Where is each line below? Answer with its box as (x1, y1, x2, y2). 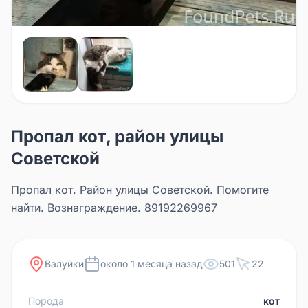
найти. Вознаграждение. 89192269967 (11, 200, 217, 214)
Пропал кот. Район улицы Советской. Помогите (11, 182, 269, 197)
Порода (28, 294, 64, 307)
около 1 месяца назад (100, 257, 203, 269)
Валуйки (45, 257, 84, 269)
